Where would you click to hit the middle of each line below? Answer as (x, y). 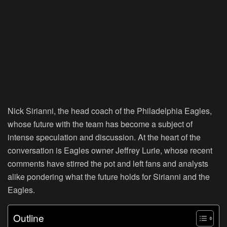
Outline (29, 218)
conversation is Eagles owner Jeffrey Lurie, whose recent (110, 150)
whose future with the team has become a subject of (100, 124)
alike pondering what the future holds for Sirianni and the (109, 177)
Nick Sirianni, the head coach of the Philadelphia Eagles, (110, 111)
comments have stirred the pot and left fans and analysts (108, 164)
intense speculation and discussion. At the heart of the (104, 137)
